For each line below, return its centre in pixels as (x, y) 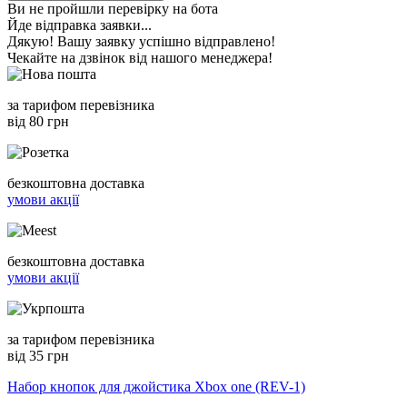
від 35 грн (38, 355)
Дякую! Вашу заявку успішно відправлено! (141, 41)
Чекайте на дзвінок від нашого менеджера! (140, 57)
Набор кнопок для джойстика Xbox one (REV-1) (156, 386)
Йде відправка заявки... (79, 25)
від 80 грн (38, 121)
